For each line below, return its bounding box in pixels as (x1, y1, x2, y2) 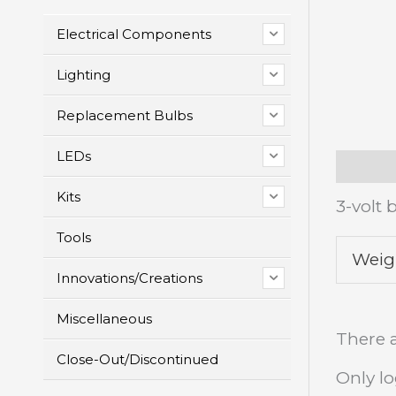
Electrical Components (57, 26, 211, 43)
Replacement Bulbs (57, 107, 193, 125)
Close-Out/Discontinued (57, 351, 218, 369)
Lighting (57, 66, 110, 84)
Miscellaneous (57, 310, 152, 328)
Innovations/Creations (57, 270, 202, 287)
